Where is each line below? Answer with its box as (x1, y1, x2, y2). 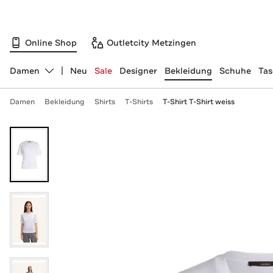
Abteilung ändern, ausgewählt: (9, 70, 139, 82)
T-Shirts (124, 97, 153, 107)
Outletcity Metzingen (107, 37, 196, 48)
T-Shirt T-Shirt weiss (162, 97, 235, 107)
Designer (119, 65, 157, 76)
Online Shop (25, 37, 77, 48)
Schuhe (219, 65, 251, 76)
